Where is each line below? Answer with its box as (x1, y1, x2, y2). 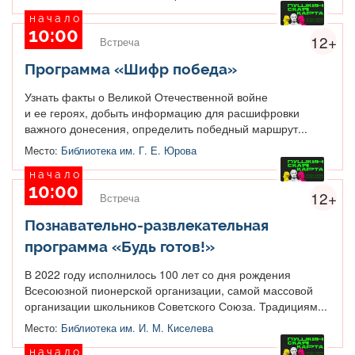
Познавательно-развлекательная (25, 216, 269, 234)
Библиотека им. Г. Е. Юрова (61, 143, 197, 158)
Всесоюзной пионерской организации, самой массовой (25, 281, 313, 298)
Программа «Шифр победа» (25, 59, 237, 78)
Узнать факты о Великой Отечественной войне (25, 88, 268, 105)
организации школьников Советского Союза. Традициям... (25, 297, 327, 314)
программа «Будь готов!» (25, 237, 215, 255)
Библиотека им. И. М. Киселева (61, 320, 213, 335)
